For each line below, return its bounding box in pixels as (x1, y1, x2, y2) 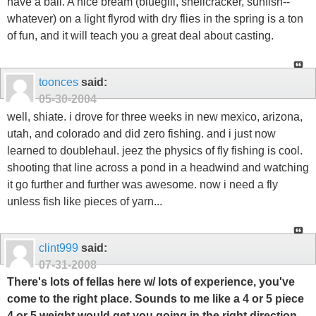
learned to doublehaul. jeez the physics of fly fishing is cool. (7, 144, 303, 157)
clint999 (39, 241, 78, 254)
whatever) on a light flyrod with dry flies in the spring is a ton (7, 13, 303, 25)
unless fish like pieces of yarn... (7, 195, 162, 207)
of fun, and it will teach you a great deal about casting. (7, 30, 274, 42)
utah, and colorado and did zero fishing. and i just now (7, 127, 276, 140)
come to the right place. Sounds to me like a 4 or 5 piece (7, 293, 304, 305)
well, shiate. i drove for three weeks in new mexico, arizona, (7, 110, 303, 123)
